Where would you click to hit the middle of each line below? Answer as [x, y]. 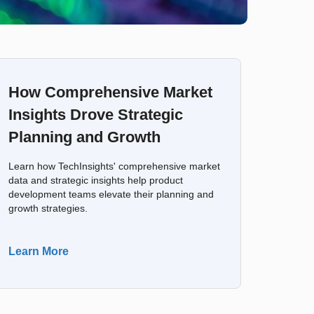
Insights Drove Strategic [95, 115]
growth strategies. [48, 209]
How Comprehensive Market [110, 92]
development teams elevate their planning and [111, 194]
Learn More [38, 251]
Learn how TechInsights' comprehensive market [114, 166]
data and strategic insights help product [95, 180]
